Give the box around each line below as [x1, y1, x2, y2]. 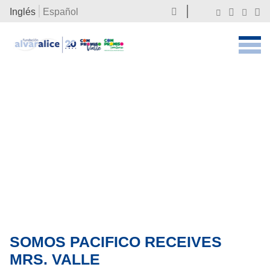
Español [42, 7, 78, 17]
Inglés [10, 7, 36, 17]
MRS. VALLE [10, 250, 100, 268]
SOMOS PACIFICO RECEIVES [10, 233, 222, 250]
